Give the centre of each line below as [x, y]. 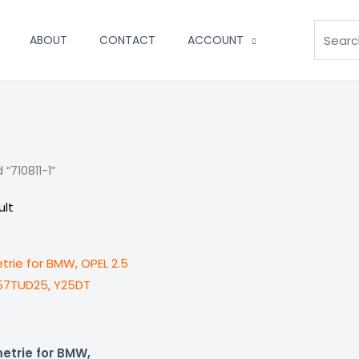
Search [334, 10]
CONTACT [127, 40]
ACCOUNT [216, 40]
